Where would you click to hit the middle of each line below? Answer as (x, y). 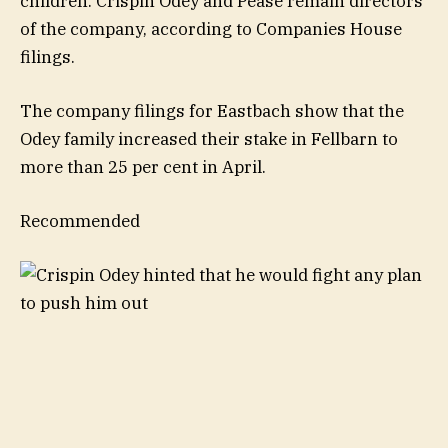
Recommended (80, 220)
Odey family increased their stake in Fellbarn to (209, 138)
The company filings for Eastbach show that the (212, 110)
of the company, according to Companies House (211, 28)
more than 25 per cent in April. (143, 166)
